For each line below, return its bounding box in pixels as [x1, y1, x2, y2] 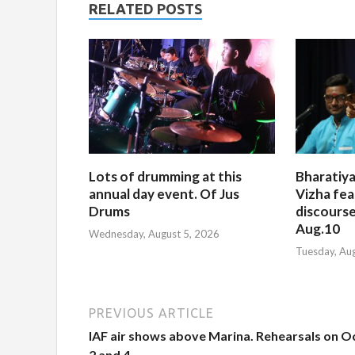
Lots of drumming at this [89, 167, 242, 185]
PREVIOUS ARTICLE [89, 306, 214, 321]
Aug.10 [296, 219, 341, 237]
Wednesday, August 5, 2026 [89, 227, 219, 241]
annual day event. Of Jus [89, 185, 239, 202]
